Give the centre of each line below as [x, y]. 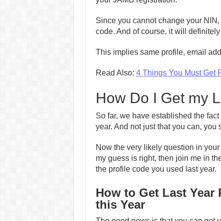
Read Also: [116, 73]
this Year [120, 204]
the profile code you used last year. [156, 169]
